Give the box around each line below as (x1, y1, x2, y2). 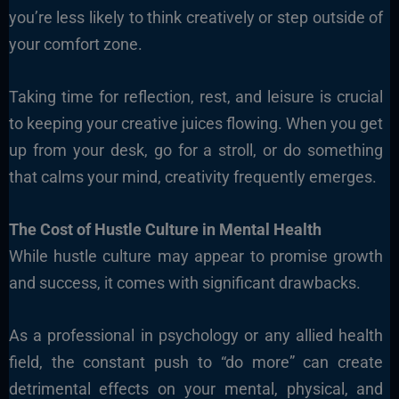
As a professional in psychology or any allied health (8, 325, 384, 345)
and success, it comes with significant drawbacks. (8, 273, 361, 292)
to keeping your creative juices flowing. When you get (8, 114, 384, 134)
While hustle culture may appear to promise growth (8, 246, 384, 265)
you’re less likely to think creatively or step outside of (8, 8, 384, 28)
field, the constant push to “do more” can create (8, 352, 384, 371)
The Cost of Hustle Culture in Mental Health (8, 219, 322, 239)
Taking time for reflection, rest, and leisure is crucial (8, 87, 384, 107)
